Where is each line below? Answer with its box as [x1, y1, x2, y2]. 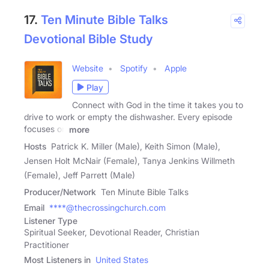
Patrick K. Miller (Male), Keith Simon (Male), [51, 141, 220, 151]
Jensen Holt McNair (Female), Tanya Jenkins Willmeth [24, 155, 235, 166]
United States [95, 254, 148, 265]
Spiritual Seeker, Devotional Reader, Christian [24, 226, 199, 237]
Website [72, 63, 103, 74]
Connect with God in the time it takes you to [72, 100, 243, 110]
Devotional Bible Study [24, 32, 153, 47]
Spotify [120, 63, 148, 74]
